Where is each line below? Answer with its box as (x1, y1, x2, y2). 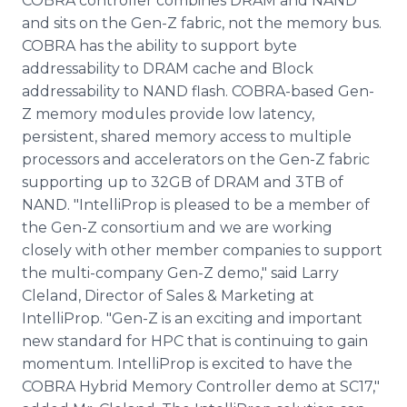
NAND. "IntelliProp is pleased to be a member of (22, 196, 370, 213)
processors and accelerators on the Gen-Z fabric (22, 151, 370, 168)
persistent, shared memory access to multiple (22, 128, 352, 145)
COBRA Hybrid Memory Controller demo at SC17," (22, 378, 380, 395)
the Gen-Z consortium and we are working (22, 219, 333, 236)
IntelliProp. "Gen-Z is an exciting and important (22, 310, 362, 327)
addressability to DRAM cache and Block (22, 60, 313, 77)
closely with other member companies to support (22, 242, 382, 259)
